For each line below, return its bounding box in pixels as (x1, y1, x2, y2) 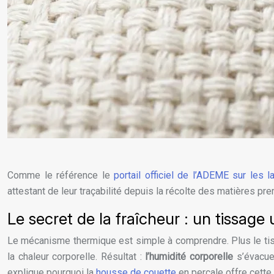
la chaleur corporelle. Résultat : (7, 251, 146, 262)
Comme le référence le (7, 169, 114, 181)
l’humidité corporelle (145, 251, 234, 262)
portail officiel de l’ (114, 169, 196, 181)
